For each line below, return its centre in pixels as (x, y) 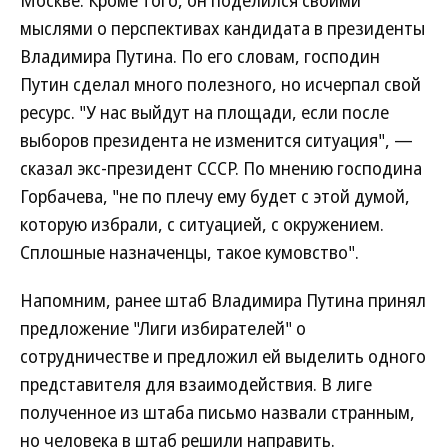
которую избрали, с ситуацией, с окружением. (202, 224)
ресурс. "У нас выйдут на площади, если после (204, 112)
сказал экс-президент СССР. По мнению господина (221, 168)
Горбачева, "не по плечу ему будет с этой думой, (215, 196)
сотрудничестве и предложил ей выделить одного (223, 356)
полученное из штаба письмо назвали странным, (217, 412)
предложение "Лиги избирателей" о (163, 328)
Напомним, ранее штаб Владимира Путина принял (223, 300)
